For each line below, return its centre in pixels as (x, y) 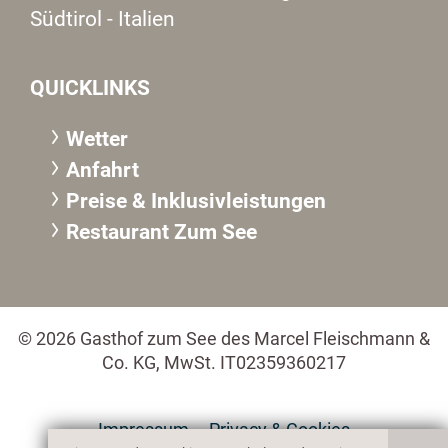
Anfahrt (102, 169)
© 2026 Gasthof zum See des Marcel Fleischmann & (224, 338)
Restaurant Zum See (161, 231)
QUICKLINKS (90, 87)
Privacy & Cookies (279, 430)
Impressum (143, 430)
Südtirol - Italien (102, 18)
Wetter (97, 138)
